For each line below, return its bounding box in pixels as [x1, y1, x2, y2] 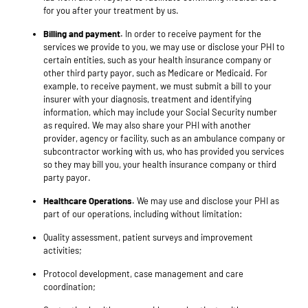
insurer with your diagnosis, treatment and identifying [43, 93, 252, 105]
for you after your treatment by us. [43, 5, 179, 16]
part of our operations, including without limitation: [43, 208, 244, 220]
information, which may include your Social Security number [43, 107, 277, 118]
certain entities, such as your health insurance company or [43, 54, 272, 66]
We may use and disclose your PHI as [135, 195, 279, 207]
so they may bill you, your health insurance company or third [43, 159, 276, 170]
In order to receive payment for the [123, 28, 261, 40]
